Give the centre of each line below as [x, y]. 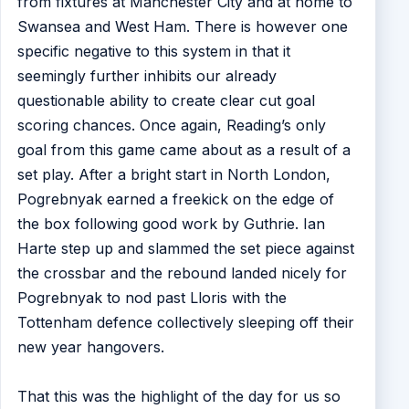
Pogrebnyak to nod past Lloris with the [152, 298]
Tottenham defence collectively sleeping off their [185, 323]
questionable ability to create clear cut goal [166, 101]
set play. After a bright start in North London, [173, 175]
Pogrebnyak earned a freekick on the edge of [175, 199]
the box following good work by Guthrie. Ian [171, 224]
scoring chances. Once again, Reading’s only [171, 126]
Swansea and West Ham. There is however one [182, 27]
